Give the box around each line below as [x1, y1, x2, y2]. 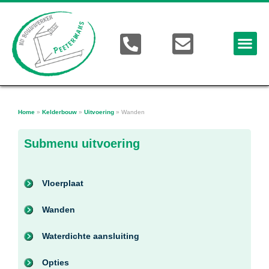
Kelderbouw [42, 108, 77, 115]
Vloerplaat [42, 178, 83, 188]
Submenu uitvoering [24, 136, 140, 150]
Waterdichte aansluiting [42, 231, 139, 241]
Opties [42, 257, 69, 267]
